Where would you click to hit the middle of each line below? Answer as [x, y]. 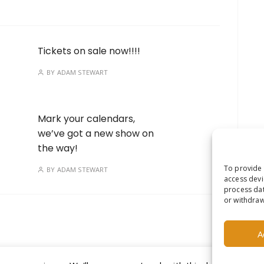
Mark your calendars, [86, 119]
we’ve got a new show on [96, 133]
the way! [58, 148]
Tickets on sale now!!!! [89, 51]
